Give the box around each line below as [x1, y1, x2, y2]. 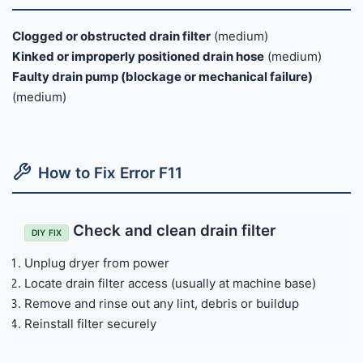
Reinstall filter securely [24, 315, 156, 331]
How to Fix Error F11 [38, 163, 182, 182]
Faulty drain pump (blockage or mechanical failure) [12, 69, 313, 84]
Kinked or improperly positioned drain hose [12, 49, 264, 64]
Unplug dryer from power [24, 254, 169, 271]
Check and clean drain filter [69, 220, 276, 240]
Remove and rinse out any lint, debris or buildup [24, 295, 299, 311]
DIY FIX [31, 227, 62, 237]
